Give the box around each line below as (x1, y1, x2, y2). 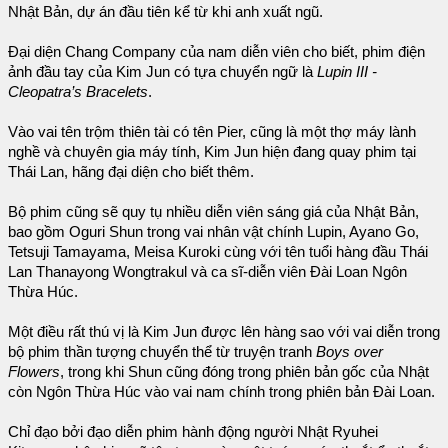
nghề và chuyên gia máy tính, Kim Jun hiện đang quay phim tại (8, 144, 416, 161)
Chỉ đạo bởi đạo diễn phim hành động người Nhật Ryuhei (8, 424, 378, 441)
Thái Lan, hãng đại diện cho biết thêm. (8, 164, 254, 181)
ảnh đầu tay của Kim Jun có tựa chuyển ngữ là (8, 64, 317, 81)
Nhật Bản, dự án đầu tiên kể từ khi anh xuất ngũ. (8, 4, 323, 21)
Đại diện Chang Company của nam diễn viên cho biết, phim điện (8, 44, 425, 61)
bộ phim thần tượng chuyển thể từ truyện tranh (8, 344, 316, 361)
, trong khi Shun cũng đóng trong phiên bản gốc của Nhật (60, 364, 429, 381)
